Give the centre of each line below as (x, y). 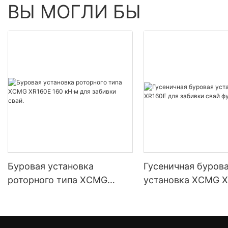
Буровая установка (51, 166)
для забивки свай (183, 194)
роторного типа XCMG (58, 180)
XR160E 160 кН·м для (54, 194)
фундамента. (172, 208)
